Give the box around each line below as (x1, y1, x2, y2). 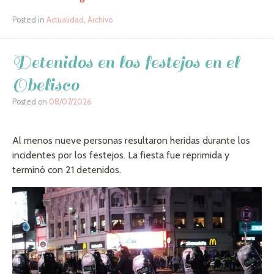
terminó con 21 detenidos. (12, 163, 121, 176)
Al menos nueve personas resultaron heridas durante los (12, 134, 250, 146)
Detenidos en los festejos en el (12, 50, 239, 73)
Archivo (87, 15, 113, 24)
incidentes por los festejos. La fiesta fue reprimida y (12, 149, 229, 161)
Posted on (12, 97, 49, 106)
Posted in (12, 15, 46, 24)
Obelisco (12, 73, 79, 96)
